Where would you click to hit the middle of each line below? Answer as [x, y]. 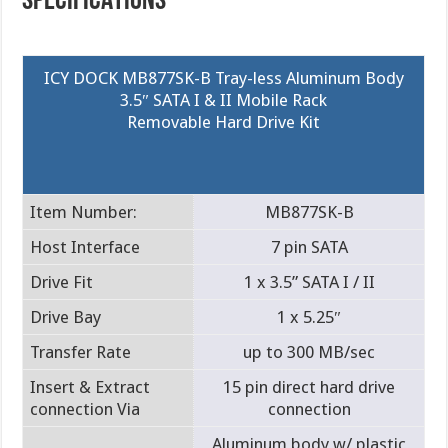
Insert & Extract [90, 386]
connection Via [85, 408]
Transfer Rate [81, 351]
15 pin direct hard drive [309, 386]
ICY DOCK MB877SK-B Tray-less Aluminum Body [223, 77]
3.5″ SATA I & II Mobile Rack [224, 99]
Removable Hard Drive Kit [224, 121]
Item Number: [84, 211]
